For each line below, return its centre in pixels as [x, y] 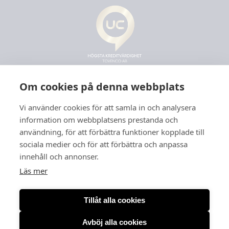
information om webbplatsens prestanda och [99, 120]
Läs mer [33, 171]
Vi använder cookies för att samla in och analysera [108, 107]
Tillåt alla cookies [114, 200]
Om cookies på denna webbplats [102, 87]
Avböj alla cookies [114, 222]
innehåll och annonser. [59, 156]
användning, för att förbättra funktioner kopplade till [112, 132]
